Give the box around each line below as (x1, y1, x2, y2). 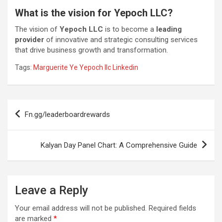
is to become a (103, 24, 156, 34)
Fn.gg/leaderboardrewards (25, 110, 110, 119)
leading (156, 24, 182, 34)
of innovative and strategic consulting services (44, 35, 198, 44)
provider (15, 35, 44, 44)
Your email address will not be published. (15, 203, 147, 213)
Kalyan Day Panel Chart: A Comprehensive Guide (41, 140, 197, 150)
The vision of (15, 24, 59, 34)
